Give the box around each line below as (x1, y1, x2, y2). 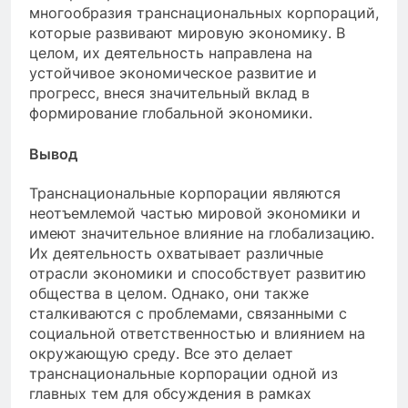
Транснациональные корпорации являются (29, 183, 341, 202)
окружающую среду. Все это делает (29, 343, 293, 362)
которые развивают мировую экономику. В (29, 24, 345, 43)
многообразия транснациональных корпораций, (29, 4, 379, 23)
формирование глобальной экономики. (29, 104, 312, 123)
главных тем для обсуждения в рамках (29, 383, 311, 403)
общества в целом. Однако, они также (29, 283, 309, 302)
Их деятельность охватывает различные (29, 243, 323, 262)
